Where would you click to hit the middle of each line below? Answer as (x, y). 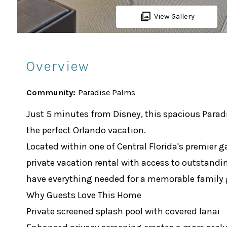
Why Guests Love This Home (84, 195)
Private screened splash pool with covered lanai (123, 211)
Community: (51, 92)
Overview (58, 66)
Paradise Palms (106, 92)
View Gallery (174, 16)
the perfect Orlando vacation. (86, 130)
